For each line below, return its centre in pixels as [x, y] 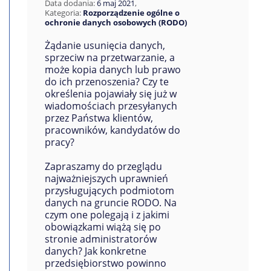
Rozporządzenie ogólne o [131, 13]
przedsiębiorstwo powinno [105, 263]
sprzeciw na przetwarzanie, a [109, 57]
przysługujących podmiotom [109, 191]
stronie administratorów [100, 239]
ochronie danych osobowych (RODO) [116, 22]
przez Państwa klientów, [99, 118]
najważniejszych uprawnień [106, 178]
